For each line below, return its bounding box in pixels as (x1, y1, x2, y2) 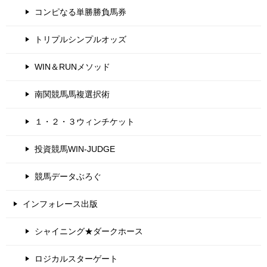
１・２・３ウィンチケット (35, 117, 135, 126)
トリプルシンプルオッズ (35, 35, 126, 44)
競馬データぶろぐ (35, 172, 101, 181)
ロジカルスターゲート (35, 254, 118, 263)
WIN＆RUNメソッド (35, 62, 110, 72)
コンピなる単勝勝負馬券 (35, 7, 126, 17)
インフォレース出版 (23, 199, 98, 209)
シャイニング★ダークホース (35, 226, 143, 236)
